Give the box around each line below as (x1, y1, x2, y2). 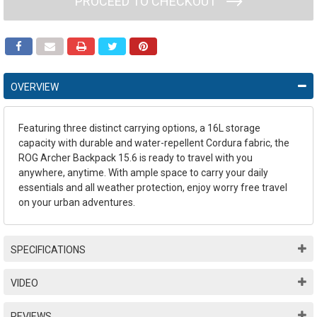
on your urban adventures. (18, 197, 135, 209)
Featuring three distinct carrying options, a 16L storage (18, 122, 260, 134)
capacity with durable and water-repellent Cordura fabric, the (18, 137, 289, 149)
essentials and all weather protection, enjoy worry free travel (18, 182, 287, 194)
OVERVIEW (11, 81, 59, 93)
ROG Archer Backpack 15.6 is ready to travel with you (18, 152, 253, 164)
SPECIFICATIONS (11, 244, 86, 256)
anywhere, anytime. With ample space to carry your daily (18, 167, 268, 179)
